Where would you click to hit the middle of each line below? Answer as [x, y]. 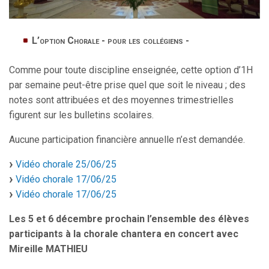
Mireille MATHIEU [48, 249]
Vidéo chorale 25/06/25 [66, 165]
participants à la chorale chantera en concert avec [124, 234]
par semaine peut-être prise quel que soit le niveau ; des [127, 85]
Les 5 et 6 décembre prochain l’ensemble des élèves [129, 219]
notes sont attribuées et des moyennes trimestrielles [121, 100]
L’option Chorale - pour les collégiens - [110, 41]
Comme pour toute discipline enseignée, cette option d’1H [131, 70]
